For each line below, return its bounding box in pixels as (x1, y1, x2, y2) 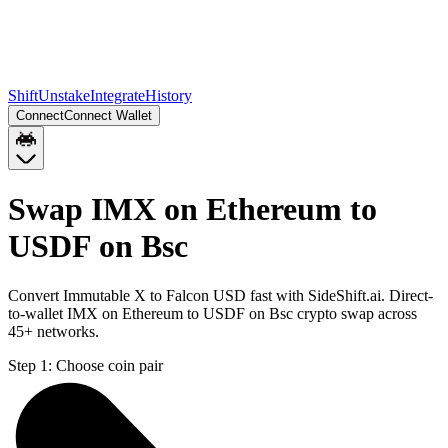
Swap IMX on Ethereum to (8, 191, 377, 228)
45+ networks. (8, 322, 99, 340)
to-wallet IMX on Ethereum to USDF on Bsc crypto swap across (8, 304, 417, 322)
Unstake (38, 87, 90, 104)
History (145, 87, 192, 104)
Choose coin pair (56, 356, 163, 374)
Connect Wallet (64, 108, 152, 123)
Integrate (90, 87, 145, 104)
